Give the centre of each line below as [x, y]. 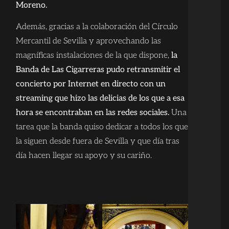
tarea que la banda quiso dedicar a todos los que [102, 127]
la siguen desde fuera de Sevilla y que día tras [97, 142]
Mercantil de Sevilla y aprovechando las [88, 41]
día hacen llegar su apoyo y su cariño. [84, 156]
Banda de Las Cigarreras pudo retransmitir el [98, 70]
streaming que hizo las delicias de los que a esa [100, 99]
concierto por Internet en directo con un [90, 84]
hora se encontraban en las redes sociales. [92, 113]
